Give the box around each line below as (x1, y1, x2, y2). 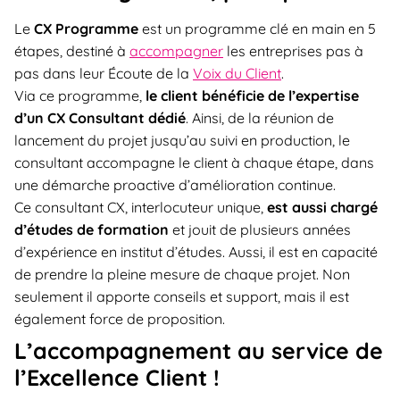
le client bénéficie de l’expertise (146, 87, 359, 105)
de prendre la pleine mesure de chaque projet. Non (14, 265, 350, 284)
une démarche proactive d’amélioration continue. (14, 176, 336, 195)
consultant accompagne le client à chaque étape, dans (14, 154, 374, 172)
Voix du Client (193, 64, 281, 83)
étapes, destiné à (14, 42, 129, 61)
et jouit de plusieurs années (169, 221, 351, 239)
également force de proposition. (14, 310, 225, 329)
